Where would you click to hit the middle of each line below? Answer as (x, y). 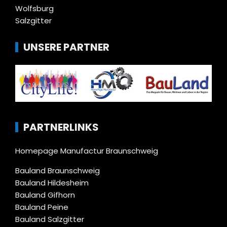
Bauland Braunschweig (58, 170)
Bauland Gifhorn (45, 195)
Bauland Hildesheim (52, 182)
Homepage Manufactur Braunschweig (87, 150)
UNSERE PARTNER (66, 47)
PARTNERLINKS (61, 127)
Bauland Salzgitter (50, 219)
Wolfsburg (34, 8)
